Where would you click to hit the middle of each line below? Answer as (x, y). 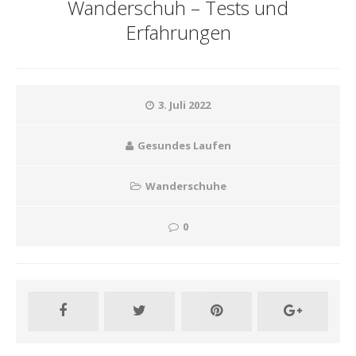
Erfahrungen (178, 32)
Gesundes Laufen (184, 145)
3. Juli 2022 (184, 105)
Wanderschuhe (186, 186)
